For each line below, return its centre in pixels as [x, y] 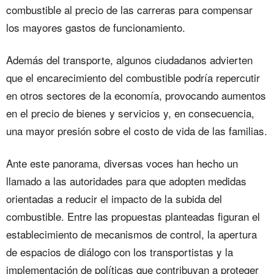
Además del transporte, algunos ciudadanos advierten [129, 60]
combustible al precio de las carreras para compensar [129, 9]
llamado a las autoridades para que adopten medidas [126, 181]
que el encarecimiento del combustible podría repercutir [133, 77]
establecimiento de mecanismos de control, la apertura [131, 234]
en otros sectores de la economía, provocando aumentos [136, 95]
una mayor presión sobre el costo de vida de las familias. [137, 131]
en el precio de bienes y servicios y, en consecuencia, [130, 113]
